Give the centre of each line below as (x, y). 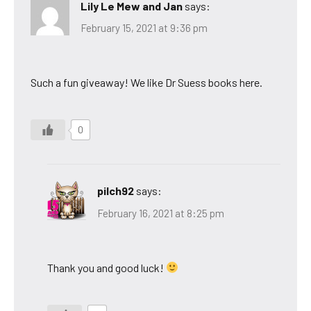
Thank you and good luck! (107, 267)
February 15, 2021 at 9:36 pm (144, 28)
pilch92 (116, 191)
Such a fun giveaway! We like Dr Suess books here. (146, 83)
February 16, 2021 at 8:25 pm (161, 213)
